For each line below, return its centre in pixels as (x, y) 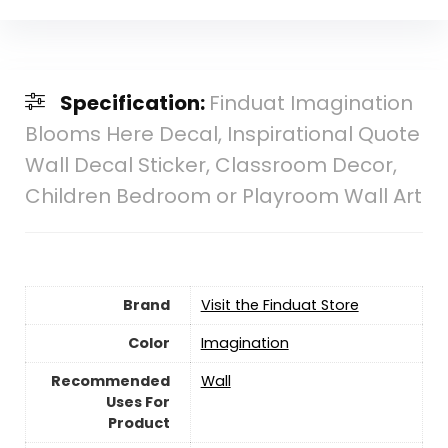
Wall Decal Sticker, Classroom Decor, (210, 164)
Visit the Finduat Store (279, 304)
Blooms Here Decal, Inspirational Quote (222, 133)
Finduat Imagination (310, 102)
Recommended (110, 380)
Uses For (137, 401)
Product (138, 422)
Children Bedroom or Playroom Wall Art (223, 195)
